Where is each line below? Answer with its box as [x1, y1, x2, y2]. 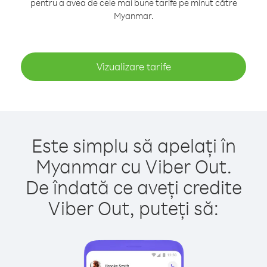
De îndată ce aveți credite [25, 175, 242, 199]
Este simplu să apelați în [31, 133, 236, 157]
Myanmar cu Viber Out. [35, 154, 232, 178]
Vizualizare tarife [96, 60, 171, 73]
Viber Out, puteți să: [48, 195, 219, 220]
